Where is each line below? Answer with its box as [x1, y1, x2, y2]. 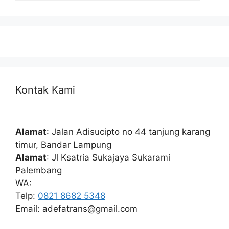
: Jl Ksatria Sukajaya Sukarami [47, 152, 170, 163]
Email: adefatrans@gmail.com [15, 203, 138, 214]
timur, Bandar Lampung [15, 139, 111, 150]
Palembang [15, 165, 62, 175]
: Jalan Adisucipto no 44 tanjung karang [47, 126, 210, 137]
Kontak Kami [15, 83, 75, 96]
